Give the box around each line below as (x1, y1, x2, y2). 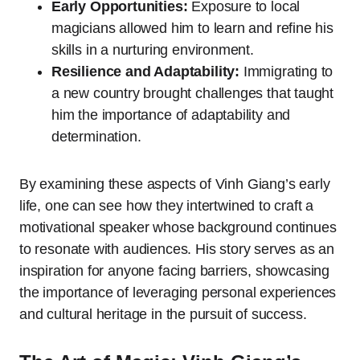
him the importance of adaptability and (51, 106, 291, 123)
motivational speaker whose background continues (19, 219, 337, 235)
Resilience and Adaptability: (51, 63, 239, 80)
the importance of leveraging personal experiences (19, 284, 337, 301)
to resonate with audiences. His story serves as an (19, 240, 335, 257)
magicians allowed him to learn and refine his (51, 19, 333, 36)
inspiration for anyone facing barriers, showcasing (19, 262, 330, 279)
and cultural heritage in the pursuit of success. (19, 305, 307, 322)
